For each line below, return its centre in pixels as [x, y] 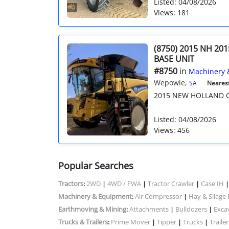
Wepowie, [171, 82]
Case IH [212, 183]
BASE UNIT [174, 59]
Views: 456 [171, 130]
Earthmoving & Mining [92, 209]
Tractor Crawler [171, 183]
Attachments [149, 209]
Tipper [167, 222]
